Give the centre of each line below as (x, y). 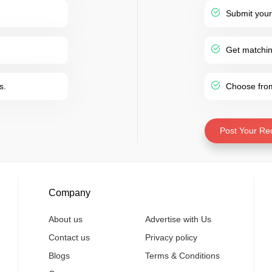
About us (66, 219)
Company (70, 193)
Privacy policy (171, 237)
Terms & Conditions (182, 256)
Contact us (69, 237)
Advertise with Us (178, 219)
